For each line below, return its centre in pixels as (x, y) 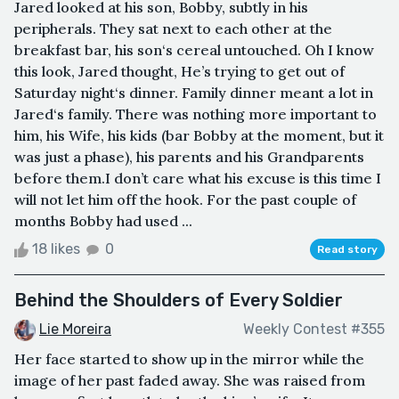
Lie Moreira (75, 329)
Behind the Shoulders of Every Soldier (179, 300)
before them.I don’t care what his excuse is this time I (198, 178)
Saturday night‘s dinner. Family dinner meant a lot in (194, 92)
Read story (347, 249)
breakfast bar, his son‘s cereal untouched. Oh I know (194, 49)
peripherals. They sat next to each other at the (173, 28)
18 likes (56, 248)
